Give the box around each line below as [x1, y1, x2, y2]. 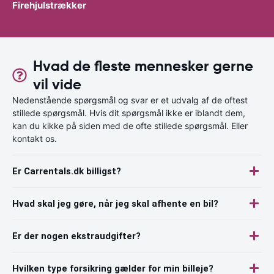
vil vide [32, 75, 81, 94]
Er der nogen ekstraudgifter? [12, 230, 141, 242]
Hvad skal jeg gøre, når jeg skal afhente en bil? [12, 198, 218, 209]
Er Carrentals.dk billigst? [12, 165, 121, 177]
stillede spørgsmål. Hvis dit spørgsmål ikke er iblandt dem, [12, 107, 245, 118]
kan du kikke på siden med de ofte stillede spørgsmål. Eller [12, 120, 248, 131]
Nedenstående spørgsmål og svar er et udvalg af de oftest [12, 94, 248, 105]
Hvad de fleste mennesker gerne [32, 56, 253, 75]
